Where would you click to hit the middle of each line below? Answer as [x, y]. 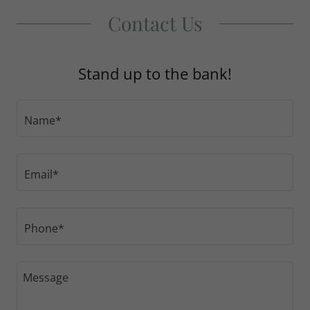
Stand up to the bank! [155, 73]
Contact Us [155, 23]
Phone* [44, 228]
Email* [42, 174]
